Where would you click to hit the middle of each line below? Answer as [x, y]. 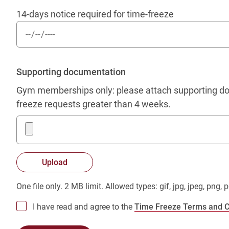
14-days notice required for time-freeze [95, 14]
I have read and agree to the [84, 207]
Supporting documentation [71, 72]
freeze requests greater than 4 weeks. [94, 104]
